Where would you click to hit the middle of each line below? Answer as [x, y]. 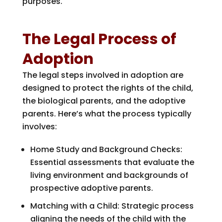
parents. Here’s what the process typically [107, 113]
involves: [39, 126]
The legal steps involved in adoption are [103, 75]
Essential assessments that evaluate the [112, 162]
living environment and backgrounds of [109, 175]
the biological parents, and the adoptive [104, 101]
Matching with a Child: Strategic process [112, 206]
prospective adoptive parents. [91, 188]
